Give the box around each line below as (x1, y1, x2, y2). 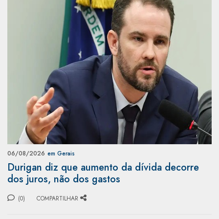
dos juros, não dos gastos (7, 172, 120, 186)
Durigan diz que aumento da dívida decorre (7, 160, 199, 175)
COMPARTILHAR (37, 194, 78, 203)
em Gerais (47, 149, 75, 158)
